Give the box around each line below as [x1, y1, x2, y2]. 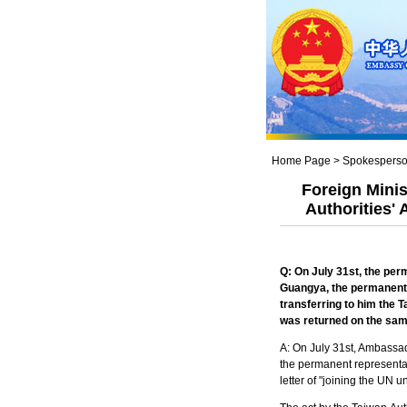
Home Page [271, 154, 331, 167]
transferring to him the [279, 298, 398, 311]
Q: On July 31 [279, 265, 349, 278]
